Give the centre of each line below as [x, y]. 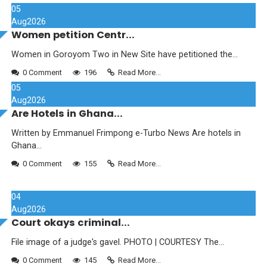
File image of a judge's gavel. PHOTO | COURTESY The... [118, 242]
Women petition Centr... [73, 35]
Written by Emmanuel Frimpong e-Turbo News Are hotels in [126, 133]
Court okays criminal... [71, 222]
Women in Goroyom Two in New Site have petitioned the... [125, 54]
